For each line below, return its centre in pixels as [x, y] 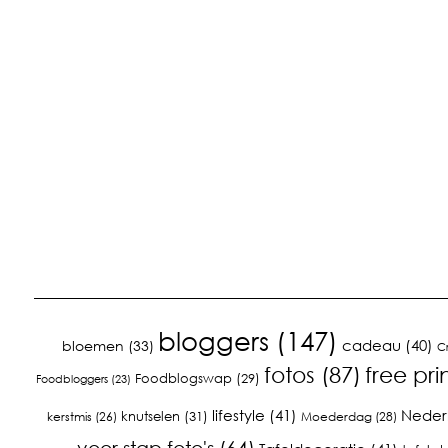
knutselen [150, 415]
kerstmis [69, 416]
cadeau [371, 344]
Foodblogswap [183, 377]
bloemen [93, 345]
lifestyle [238, 414]
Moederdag [336, 416]
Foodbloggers [71, 378]
